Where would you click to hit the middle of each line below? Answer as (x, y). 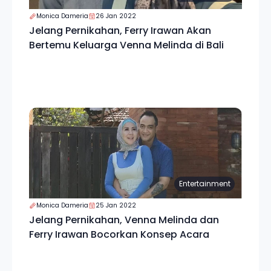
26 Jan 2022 (116, 16)
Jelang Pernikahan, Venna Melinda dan (124, 220)
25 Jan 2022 (116, 205)
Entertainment (204, 184)
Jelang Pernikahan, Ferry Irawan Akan (120, 31)
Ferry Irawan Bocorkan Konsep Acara (119, 234)
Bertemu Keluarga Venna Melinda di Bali (126, 45)
